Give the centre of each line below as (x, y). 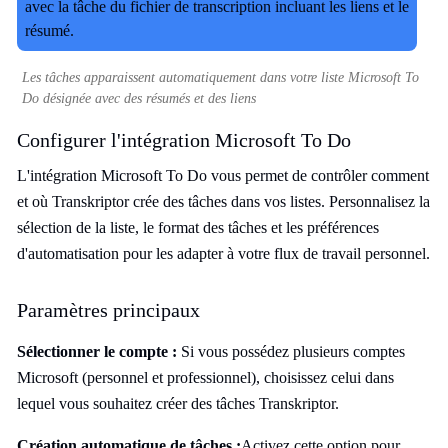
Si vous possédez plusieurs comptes (293, 351)
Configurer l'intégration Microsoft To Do (184, 140)
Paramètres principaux (108, 310)
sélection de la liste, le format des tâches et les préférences (198, 227)
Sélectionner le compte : (99, 351)
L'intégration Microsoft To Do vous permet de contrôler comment (223, 175)
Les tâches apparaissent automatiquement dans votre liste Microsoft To (220, 77)
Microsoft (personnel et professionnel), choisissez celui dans (205, 377)
